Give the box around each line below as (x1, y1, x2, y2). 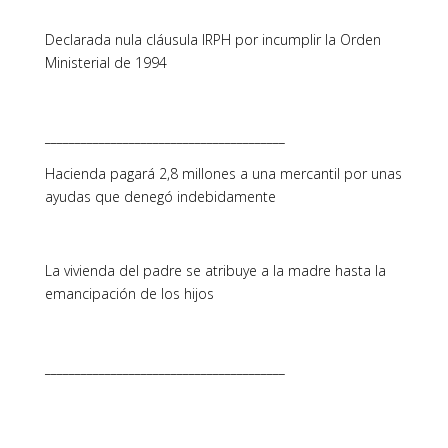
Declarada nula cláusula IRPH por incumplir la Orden (44, 30, 381, 49)
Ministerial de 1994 (44, 53, 167, 72)
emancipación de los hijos (44, 284, 214, 303)
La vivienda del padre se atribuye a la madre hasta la (44, 261, 386, 280)
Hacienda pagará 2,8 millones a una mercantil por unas (44, 164, 402, 183)
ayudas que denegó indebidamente (44, 187, 276, 206)
